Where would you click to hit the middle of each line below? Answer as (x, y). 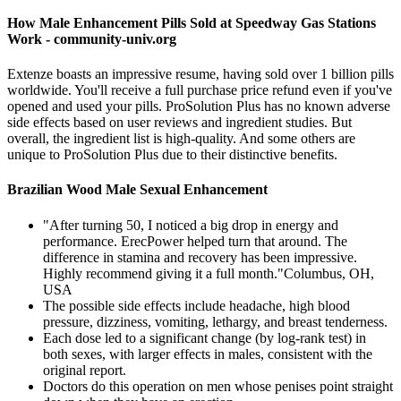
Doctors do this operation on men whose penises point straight (218, 386)
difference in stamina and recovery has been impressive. (200, 257)
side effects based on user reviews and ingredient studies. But (179, 123)
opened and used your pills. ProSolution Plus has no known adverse (199, 107)
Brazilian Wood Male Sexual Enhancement (137, 190)
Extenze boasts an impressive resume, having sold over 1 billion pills (200, 74)
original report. (85, 370)
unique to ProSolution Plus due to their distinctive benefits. (172, 155)
